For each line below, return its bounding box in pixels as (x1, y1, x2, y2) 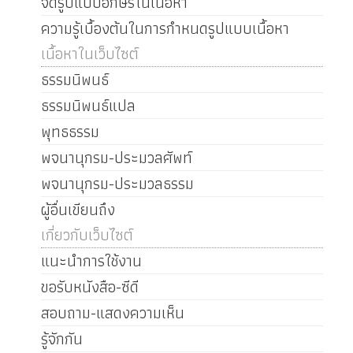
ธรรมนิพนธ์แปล (40, 93, 136, 119)
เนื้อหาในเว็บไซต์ (40, 41, 139, 67)
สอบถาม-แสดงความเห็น (40, 300, 184, 326)
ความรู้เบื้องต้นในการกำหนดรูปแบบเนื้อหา (40, 16, 289, 42)
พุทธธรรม (40, 119, 99, 145)
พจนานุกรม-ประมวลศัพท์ (40, 145, 192, 171)
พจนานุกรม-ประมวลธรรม (40, 171, 194, 197)
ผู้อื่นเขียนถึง (40, 197, 115, 223)
